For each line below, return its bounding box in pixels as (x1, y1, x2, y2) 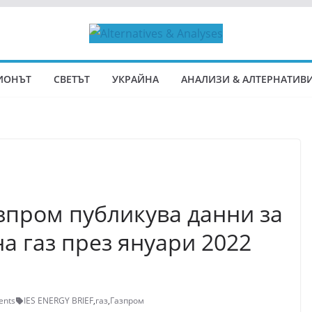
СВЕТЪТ (54, 72, 90, 86)
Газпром (110, 295, 144, 306)
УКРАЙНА (112, 72, 159, 86)
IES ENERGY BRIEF (24, 295, 93, 306)
